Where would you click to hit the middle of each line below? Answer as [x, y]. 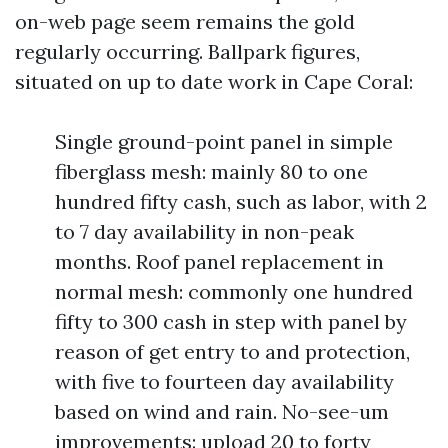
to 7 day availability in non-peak [204, 231]
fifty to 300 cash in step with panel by [231, 321]
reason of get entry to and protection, [232, 351]
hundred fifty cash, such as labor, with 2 [241, 201]
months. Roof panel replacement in [219, 261]
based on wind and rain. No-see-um [222, 411]
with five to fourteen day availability [224, 381]
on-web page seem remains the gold [185, 21]
